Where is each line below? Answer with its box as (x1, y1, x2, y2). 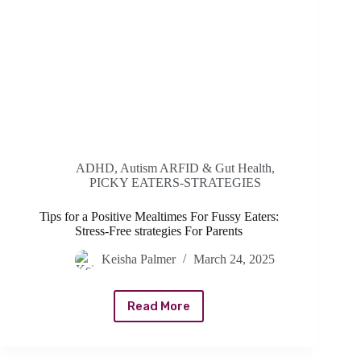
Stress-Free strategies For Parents (75, 224, 243, 239)
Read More (127, 299, 191, 314)
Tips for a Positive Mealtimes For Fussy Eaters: (39, 210, 279, 224)
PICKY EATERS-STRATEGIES (89, 176, 261, 190)
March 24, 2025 (193, 252, 276, 267)
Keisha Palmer (102, 252, 176, 267)
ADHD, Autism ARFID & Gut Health (75, 161, 272, 176)
